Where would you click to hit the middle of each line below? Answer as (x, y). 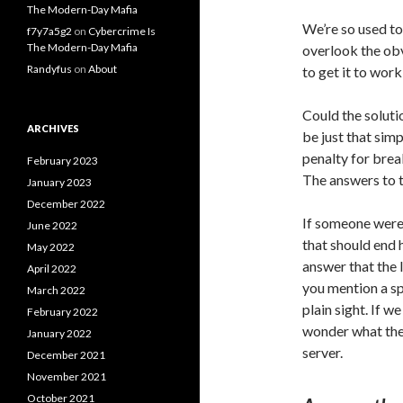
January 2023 (59, 182)
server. (322, 352)
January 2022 (59, 333)
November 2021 (67, 376)
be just (323, 136)
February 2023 (63, 161)
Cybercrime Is (122, 31)
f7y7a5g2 (49, 31)
